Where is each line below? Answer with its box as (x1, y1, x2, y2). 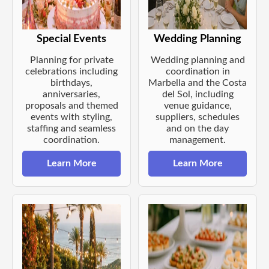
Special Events (37, 34, 106, 44)
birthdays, (50, 78, 92, 88)
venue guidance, (163, 101, 232, 111)
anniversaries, (43, 89, 100, 100)
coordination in (165, 67, 230, 77)
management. (169, 135, 226, 145)
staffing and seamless (27, 124, 116, 134)
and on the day (166, 124, 229, 134)
